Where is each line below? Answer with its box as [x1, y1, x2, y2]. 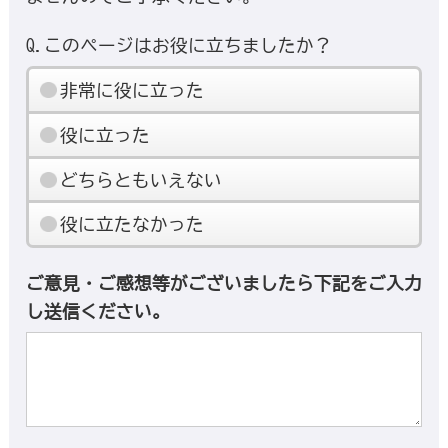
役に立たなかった [60, 215, 205, 234]
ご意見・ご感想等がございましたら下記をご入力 [25, 274, 422, 293]
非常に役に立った [60, 81, 205, 99]
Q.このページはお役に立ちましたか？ [25, 36, 332, 55]
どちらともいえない [60, 170, 223, 189]
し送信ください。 [25, 302, 170, 321]
